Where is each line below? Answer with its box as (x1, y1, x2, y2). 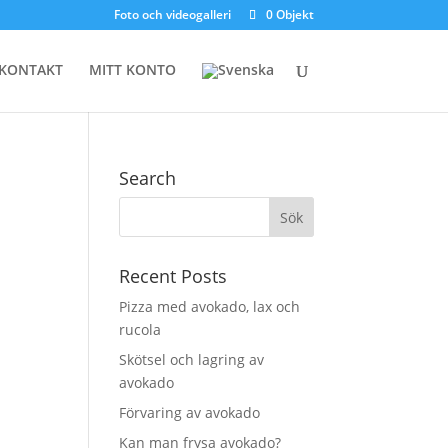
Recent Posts (119, 264, 228, 288)
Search (119, 166, 177, 190)
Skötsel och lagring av (119, 350, 265, 369)
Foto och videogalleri (113, 6, 231, 23)
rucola (119, 320, 162, 339)
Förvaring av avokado (119, 403, 261, 422)
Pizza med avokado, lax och (119, 297, 301, 316)
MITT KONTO (88, 60, 176, 79)
